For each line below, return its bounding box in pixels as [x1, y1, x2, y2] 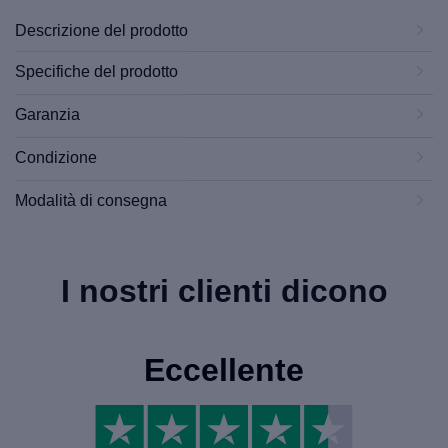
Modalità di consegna [15, 191, 167, 209]
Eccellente [144, 351, 304, 388]
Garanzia [15, 105, 80, 123]
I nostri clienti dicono [60, 272, 388, 309]
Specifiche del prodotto [15, 62, 178, 80]
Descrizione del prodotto [15, 21, 188, 39]
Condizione [15, 148, 97, 166]
